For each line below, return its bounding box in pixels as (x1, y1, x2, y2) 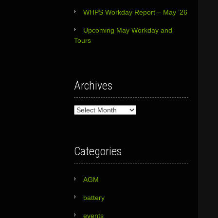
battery (83, 194, 105, 201)
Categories (73, 145, 122, 158)
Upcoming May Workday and (83, 26, 172, 34)
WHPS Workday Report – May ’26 (83, 8, 187, 16)
